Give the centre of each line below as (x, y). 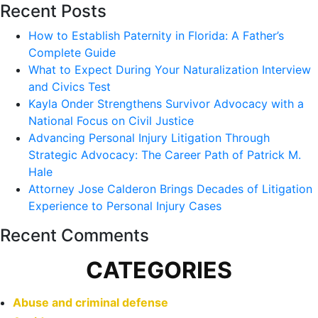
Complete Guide (72, 53)
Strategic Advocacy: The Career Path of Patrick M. (165, 155)
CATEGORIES (159, 270)
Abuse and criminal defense (91, 303)
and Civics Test (70, 87)
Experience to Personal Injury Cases (125, 206)
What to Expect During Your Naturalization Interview (170, 70)
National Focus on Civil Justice (111, 121)
